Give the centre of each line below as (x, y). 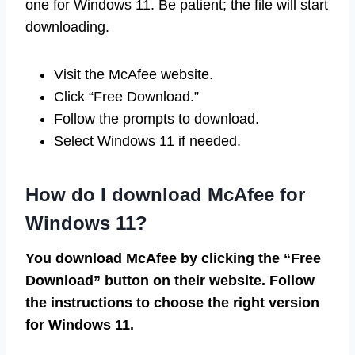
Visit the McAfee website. (134, 75)
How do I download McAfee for (165, 195)
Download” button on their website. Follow (170, 281)
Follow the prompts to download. (157, 119)
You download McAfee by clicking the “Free (173, 259)
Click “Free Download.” (126, 97)
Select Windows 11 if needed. (147, 141)
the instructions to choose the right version (172, 303)
